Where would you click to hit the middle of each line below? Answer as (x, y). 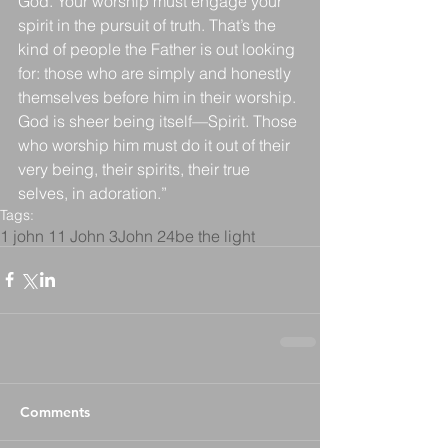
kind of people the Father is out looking (158, 48)
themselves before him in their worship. (159, 96)
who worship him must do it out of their (156, 144)
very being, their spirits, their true (136, 168)
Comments (55, 411)
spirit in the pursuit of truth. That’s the (149, 24)
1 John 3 (87, 235)
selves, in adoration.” (92, 192)
